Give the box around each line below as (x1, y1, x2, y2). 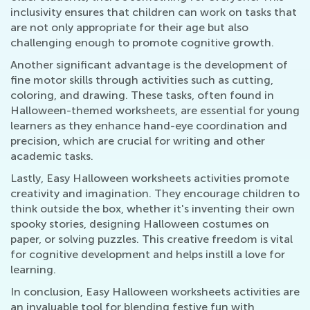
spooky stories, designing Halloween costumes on (10, 217, 269, 231)
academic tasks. (10, 149, 93, 163)
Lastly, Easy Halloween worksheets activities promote (10, 172, 289, 185)
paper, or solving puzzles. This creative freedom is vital (10, 232, 293, 246)
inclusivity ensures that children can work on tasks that (10, 6, 297, 19)
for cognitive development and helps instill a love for (10, 248, 285, 262)
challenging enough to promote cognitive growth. (10, 36, 274, 50)
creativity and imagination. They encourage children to (10, 187, 300, 201)
